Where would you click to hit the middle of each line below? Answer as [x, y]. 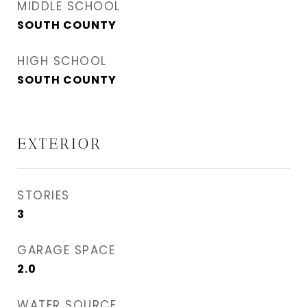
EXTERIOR [60, 143]
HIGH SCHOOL [62, 61]
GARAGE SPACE [66, 250]
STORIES [44, 195]
